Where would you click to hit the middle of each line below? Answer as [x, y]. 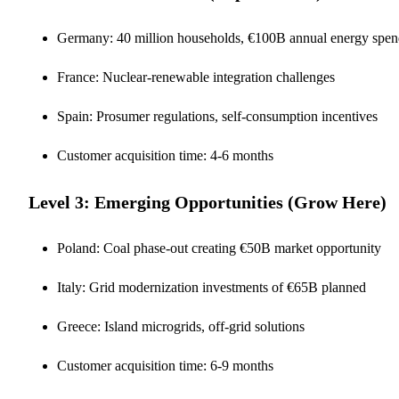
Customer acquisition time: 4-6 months [165, 155]
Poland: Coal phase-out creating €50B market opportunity [219, 248]
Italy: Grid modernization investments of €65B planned [212, 287]
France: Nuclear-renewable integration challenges [196, 77]
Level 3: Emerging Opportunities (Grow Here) [208, 202]
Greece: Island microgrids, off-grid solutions [181, 326]
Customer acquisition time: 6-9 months [165, 365]
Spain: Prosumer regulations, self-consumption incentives [217, 116]
